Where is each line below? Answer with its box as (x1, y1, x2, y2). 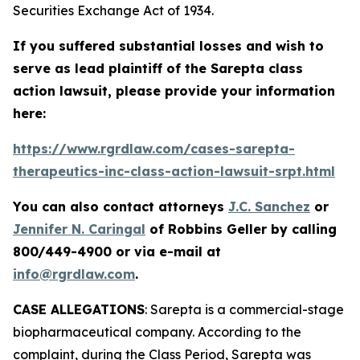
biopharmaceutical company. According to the (13, 324, 301, 340)
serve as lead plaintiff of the (13, 60, 211, 76)
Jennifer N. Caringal (13, 221, 145, 237)
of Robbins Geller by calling (145, 221, 337, 237)
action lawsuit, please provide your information (13, 83, 335, 99)
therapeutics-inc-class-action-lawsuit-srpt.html (13, 163, 335, 179)
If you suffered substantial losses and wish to (13, 38, 324, 54)
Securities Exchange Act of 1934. (13, 2, 214, 18)
